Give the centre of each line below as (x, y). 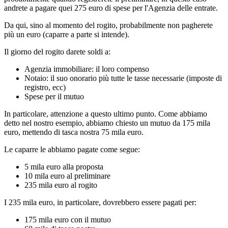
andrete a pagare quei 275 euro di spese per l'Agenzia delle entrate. (111, 8)
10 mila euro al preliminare (67, 176)
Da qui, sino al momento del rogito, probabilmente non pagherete (108, 25)
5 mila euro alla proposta (64, 166)
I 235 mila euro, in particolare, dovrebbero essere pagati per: (100, 202)
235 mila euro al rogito (61, 185)
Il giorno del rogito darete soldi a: (57, 51)
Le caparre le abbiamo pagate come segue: (72, 149)
